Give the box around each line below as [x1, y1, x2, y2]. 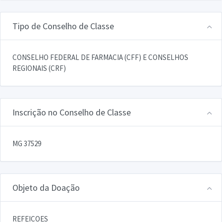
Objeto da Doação [12, 181, 80, 193]
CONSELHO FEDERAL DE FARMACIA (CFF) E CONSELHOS [12, 52, 188, 62]
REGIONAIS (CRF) [12, 63, 66, 73]
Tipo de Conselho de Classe [12, 20, 114, 32]
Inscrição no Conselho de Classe [12, 106, 131, 118]
